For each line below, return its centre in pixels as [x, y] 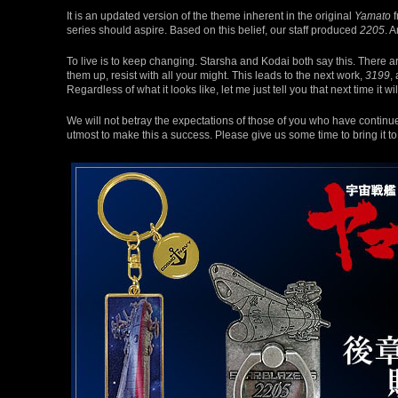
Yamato [373, 15]
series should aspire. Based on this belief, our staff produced [213, 29]
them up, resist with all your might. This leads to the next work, [216, 75]
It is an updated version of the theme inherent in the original [211, 15]
